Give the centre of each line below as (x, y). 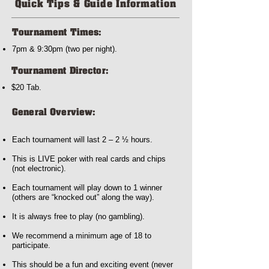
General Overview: (54, 113)
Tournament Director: (60, 71)
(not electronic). (39, 168)
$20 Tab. (26, 87)
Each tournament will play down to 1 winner (87, 188)
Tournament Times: (57, 33)
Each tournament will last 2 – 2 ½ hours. (82, 140)
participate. (31, 245)
